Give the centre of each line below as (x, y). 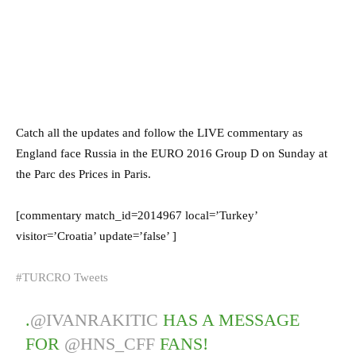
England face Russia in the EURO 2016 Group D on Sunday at (172, 153)
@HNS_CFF (110, 343)
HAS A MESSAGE (229, 319)
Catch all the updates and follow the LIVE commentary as (159, 132)
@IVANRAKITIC (95, 319)
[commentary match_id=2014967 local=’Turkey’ (137, 215)
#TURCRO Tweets (62, 277)
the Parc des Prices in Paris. (83, 174)
